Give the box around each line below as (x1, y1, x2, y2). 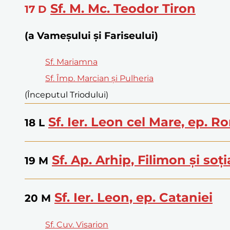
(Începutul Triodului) (25, 89, 108, 100)
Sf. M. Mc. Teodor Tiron (50, 1, 196, 16)
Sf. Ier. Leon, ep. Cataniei (54, 190, 213, 205)
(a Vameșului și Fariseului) (25, 30, 158, 42)
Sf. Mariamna (45, 56, 98, 67)
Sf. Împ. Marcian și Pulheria (45, 73, 154, 83)
